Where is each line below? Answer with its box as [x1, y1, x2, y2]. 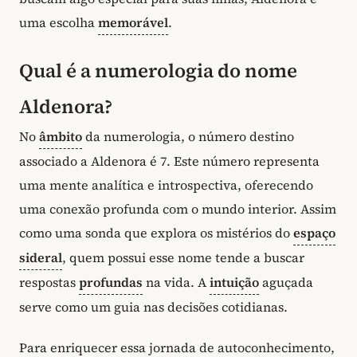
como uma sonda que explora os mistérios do [19, 223, 293, 241]
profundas [79, 273, 143, 291]
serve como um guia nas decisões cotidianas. [19, 297, 288, 316]
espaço [293, 223, 335, 241]
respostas [19, 273, 79, 291]
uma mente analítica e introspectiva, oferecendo [19, 175, 313, 194]
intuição [210, 273, 259, 291]
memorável [98, 14, 168, 32]
